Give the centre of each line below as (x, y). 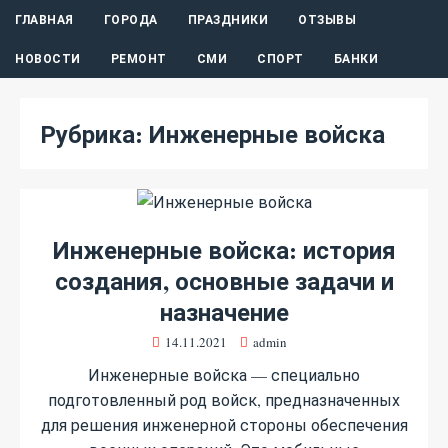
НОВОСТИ (48, 58)
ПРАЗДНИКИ (227, 19)
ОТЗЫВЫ (327, 19)
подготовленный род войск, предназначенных (224, 399)
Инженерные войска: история (224, 249)
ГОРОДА (130, 19)
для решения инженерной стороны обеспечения (224, 424)
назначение (224, 311)
